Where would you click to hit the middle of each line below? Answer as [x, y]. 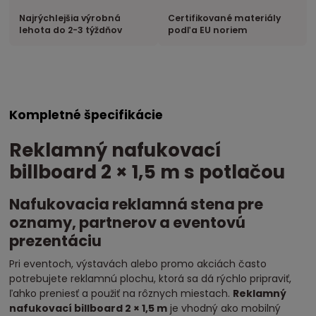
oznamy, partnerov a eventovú [128, 222]
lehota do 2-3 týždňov [71, 30]
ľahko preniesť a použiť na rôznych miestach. [121, 293]
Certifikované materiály [224, 18]
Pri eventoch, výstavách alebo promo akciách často [138, 263]
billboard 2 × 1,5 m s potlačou [147, 172]
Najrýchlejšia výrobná [70, 18]
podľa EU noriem [207, 30]
